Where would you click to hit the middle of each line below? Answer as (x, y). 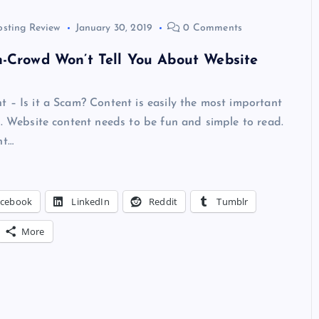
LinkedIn (90, 201)
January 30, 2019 (114, 28)
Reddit (163, 201)
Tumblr (232, 201)
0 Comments (211, 28)
